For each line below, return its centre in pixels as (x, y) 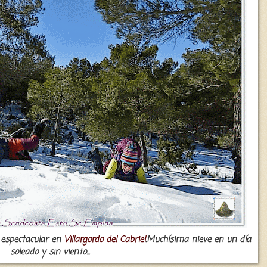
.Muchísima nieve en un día (198, 239)
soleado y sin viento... (50, 252)
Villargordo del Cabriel (105, 239)
